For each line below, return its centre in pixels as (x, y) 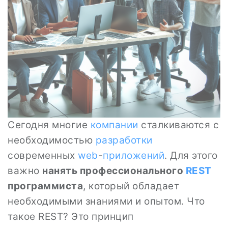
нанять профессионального (114, 171)
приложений (134, 155)
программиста (45, 186)
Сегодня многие (49, 125)
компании (114, 125)
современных (43, 155)
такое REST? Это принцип (71, 217)
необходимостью (52, 140)
